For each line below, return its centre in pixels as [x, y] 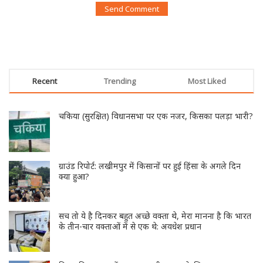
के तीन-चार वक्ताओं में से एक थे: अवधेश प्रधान [130, 243]
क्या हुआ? [74, 193]
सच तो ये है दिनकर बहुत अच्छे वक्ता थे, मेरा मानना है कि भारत [155, 232]
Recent [45, 98]
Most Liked [207, 98]
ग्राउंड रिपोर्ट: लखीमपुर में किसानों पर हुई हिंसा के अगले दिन [150, 183]
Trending [120, 98]
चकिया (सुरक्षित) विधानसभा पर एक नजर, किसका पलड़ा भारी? [156, 133]
